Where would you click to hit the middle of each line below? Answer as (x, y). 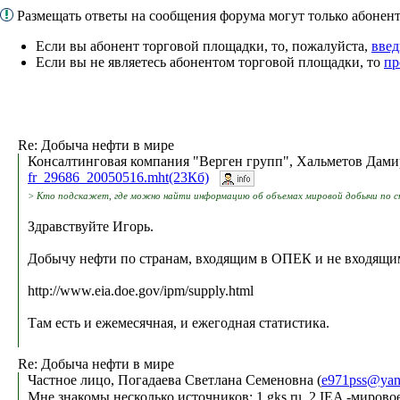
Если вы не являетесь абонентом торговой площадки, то (210, 62)
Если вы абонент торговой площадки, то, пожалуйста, (204, 46)
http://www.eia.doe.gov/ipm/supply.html (141, 291)
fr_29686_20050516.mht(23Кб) (118, 177)
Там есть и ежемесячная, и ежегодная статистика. (179, 323)
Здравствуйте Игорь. (91, 227)
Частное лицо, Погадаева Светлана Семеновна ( (175, 379)
